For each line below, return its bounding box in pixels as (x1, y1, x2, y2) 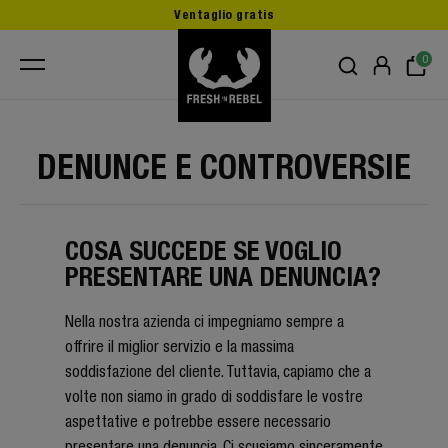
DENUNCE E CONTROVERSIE (37, 146, 411, 187)
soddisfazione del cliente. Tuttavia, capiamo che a (64, 362, 371, 380)
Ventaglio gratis (174, 7, 274, 22)
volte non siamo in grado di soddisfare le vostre (64, 387, 363, 405)
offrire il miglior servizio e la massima (64, 337, 294, 355)
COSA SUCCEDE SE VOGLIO (64, 234, 342, 266)
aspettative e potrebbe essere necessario (64, 412, 331, 430)
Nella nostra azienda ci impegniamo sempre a (64, 312, 344, 330)
